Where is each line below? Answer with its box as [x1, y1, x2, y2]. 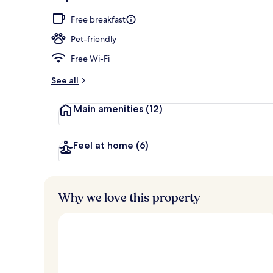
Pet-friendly [71, 33, 116, 44]
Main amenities [73, 102, 146, 115]
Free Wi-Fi [71, 52, 110, 64]
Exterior [225, 7, 254, 18]
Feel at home [73, 139, 136, 151]
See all [51, 74, 79, 86]
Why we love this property [58, 189, 200, 206]
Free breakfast [71, 13, 126, 25]
